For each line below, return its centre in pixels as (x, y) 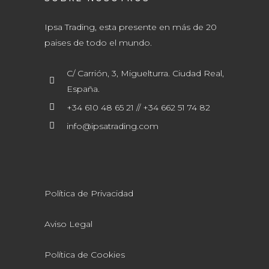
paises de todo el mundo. (98, 43)
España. (83, 89)
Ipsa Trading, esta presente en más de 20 (131, 27)
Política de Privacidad (89, 193)
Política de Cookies (85, 255)
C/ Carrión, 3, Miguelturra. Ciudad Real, (145, 73)
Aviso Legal (68, 224)
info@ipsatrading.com (113, 126)
